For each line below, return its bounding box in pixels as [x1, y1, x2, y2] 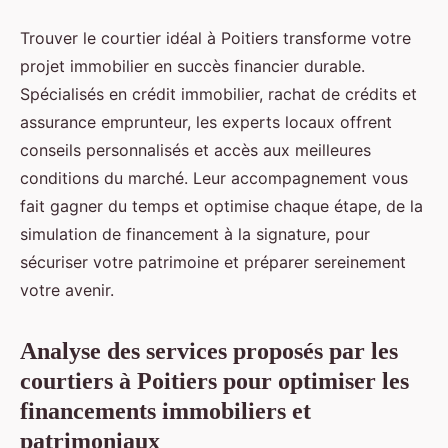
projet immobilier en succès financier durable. [20, 56, 365, 77]
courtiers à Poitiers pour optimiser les [20, 368, 409, 395]
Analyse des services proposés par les [20, 338, 398, 365]
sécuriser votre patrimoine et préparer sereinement [20, 252, 406, 273]
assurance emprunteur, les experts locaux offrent [20, 112, 392, 133]
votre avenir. [20, 280, 114, 301]
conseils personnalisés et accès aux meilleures [20, 140, 371, 161]
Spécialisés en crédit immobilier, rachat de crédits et [20, 84, 417, 105]
